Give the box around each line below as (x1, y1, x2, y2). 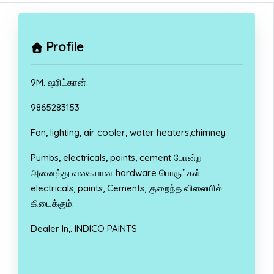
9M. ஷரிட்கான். (31, 76, 88, 88)
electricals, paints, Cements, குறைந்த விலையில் (31, 182, 222, 194)
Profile (46, 39, 84, 54)
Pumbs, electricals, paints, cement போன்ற (31, 151, 202, 163)
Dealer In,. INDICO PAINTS (31, 222, 137, 234)
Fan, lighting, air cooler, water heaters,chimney (31, 126, 226, 138)
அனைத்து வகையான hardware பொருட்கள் (31, 166, 201, 179)
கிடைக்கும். (31, 197, 74, 209)
